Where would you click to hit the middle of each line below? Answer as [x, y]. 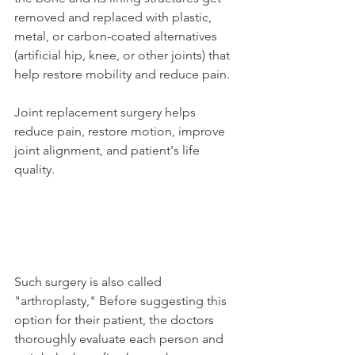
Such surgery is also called [90, 282]
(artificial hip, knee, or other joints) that [124, 55]
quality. [36, 169]
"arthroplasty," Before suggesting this [122, 301]
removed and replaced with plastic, [115, 17]
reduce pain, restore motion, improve [121, 131]
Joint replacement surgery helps [107, 112]
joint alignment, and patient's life [109, 150]
